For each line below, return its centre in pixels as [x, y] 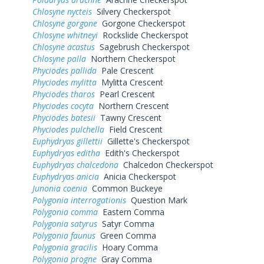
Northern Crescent [131, 105]
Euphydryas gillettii [67, 141]
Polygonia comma [65, 212]
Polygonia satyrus [65, 223]
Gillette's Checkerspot [146, 141]
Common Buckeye [125, 188]
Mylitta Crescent [130, 82]
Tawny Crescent [128, 117]
